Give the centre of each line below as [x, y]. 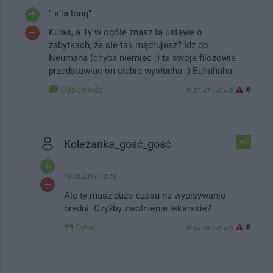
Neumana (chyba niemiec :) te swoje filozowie [142, 58]
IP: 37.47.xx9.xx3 [210, 90]
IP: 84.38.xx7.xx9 [210, 228]
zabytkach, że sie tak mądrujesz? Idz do [129, 45]
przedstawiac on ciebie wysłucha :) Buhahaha [140, 70]
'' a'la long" [70, 13]
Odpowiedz [82, 89]
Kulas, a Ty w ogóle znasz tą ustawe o [126, 32]
